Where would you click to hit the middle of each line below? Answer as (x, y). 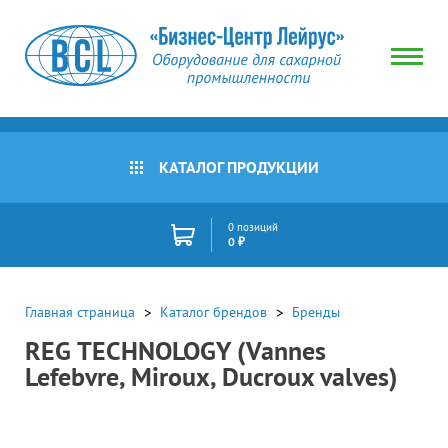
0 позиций (252, 227)
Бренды (316, 312)
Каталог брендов (213, 312)
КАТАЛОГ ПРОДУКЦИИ (238, 167)
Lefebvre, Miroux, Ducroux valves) (211, 377)
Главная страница (80, 312)
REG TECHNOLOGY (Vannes (175, 351)
